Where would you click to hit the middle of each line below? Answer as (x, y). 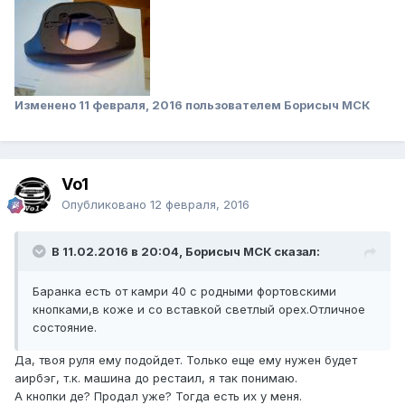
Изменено (47, 105)
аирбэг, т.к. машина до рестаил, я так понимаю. (156, 378)
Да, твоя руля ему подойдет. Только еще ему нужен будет (186, 360)
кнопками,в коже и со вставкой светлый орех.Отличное (199, 310)
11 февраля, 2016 (131, 105)
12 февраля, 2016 (200, 205)
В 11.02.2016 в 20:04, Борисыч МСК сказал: (186, 252)
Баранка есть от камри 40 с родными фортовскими (184, 292)
